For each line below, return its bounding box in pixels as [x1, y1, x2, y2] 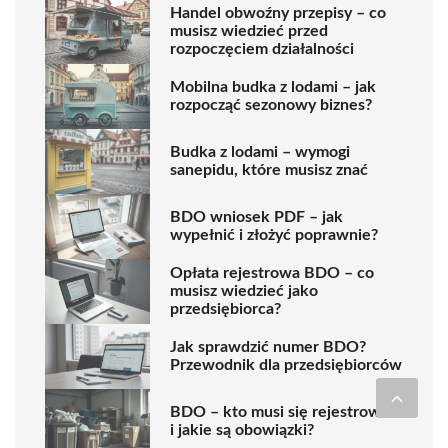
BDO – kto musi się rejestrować [170, 404, 397, 421]
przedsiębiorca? [170, 301, 281, 318]
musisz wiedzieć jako [170, 283, 318, 300]
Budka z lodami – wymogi [170, 144, 350, 161]
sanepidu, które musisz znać [170, 162, 368, 179]
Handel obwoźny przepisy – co [170, 5, 386, 22]
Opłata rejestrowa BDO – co [170, 265, 374, 282]
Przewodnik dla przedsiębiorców [170, 357, 402, 374]
